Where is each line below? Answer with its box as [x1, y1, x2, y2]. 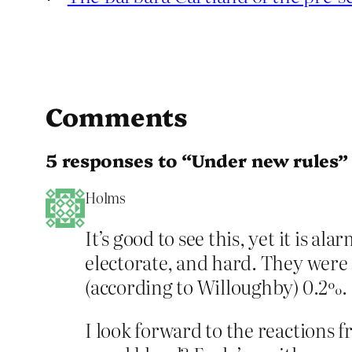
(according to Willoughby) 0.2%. [85, 272, 347, 300]
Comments [46, 98, 189, 134]
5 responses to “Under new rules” [46, 147, 348, 172]
